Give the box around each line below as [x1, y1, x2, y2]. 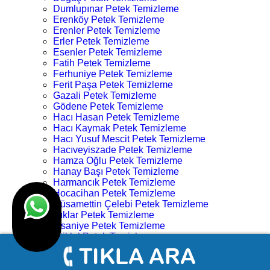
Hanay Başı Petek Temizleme [53, 166, 179, 177]
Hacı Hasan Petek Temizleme [53, 112, 180, 123]
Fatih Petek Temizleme [53, 58, 151, 69]
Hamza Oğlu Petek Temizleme [53, 155, 183, 166]
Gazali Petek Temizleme [53, 90, 157, 101]
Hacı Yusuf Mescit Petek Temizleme [53, 134, 206, 145]
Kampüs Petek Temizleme [53, 242, 165, 253]
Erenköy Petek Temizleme [53, 14, 165, 25]
